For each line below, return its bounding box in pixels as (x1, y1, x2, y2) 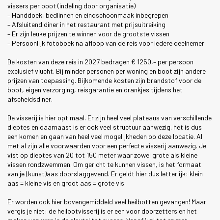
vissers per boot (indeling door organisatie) (7, 1, 136, 10)
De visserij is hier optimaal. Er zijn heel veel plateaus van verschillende (7, 113, 212, 122)
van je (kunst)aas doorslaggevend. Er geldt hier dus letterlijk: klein (7, 169, 203, 178)
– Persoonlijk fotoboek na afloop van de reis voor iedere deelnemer (7, 38, 204, 47)
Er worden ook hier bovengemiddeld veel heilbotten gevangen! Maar (7, 197, 206, 206)
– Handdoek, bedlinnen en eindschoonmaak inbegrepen (7, 10, 168, 19)
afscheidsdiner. (7, 94, 53, 103)
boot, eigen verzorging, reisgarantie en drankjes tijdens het (7, 85, 183, 94)
